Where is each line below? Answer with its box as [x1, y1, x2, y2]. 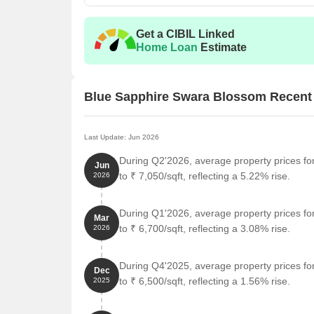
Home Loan [136, 41, 198, 53]
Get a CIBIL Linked [136, 28, 235, 40]
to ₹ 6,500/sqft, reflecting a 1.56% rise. [119, 275, 290, 287]
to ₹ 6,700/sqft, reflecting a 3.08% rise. [119, 223, 290, 234]
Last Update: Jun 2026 [84, 133, 159, 141]
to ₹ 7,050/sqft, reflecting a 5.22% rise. [119, 170, 290, 182]
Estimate [198, 41, 247, 53]
